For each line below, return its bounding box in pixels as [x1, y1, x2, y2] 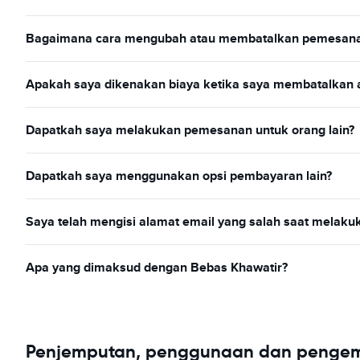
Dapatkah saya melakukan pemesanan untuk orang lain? [26, 121, 354, 139]
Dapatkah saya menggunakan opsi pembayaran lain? [26, 166, 332, 185]
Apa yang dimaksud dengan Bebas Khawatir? [26, 258, 288, 276]
